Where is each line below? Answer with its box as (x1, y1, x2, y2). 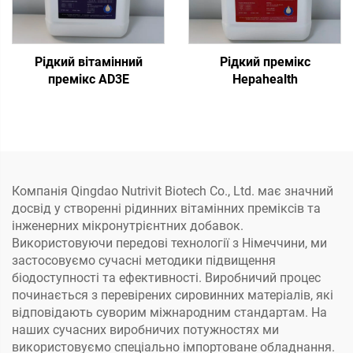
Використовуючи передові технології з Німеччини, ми (12, 236, 327, 251)
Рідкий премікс (219, 54, 310, 70)
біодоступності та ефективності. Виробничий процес (12, 270, 321, 286)
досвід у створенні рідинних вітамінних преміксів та (12, 201, 321, 217)
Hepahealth (232, 72, 298, 87)
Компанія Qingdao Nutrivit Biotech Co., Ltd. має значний (12, 184, 333, 199)
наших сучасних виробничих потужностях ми (12, 322, 279, 338)
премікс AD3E (47, 72, 129, 87)
